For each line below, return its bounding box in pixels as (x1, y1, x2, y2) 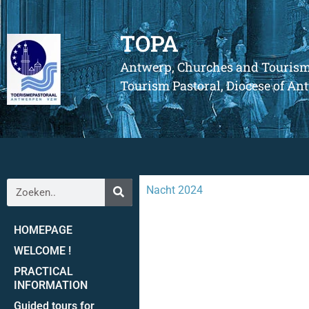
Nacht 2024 (146, 183, 203, 197)
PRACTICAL (14, 264, 73, 278)
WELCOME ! (14, 243, 71, 257)
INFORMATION (14, 278, 88, 292)
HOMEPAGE (14, 223, 72, 237)
